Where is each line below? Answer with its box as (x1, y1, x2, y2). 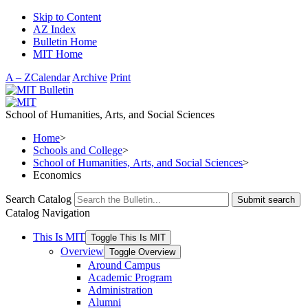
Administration (88, 284, 153, 296)
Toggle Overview (109, 247, 175, 257)
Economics (33, 169, 81, 181)
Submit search (237, 195, 295, 205)
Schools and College (33, 144, 122, 156)
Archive (72, 71, 107, 83)
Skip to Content (33, 11, 101, 23)
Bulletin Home (33, 36, 97, 47)
